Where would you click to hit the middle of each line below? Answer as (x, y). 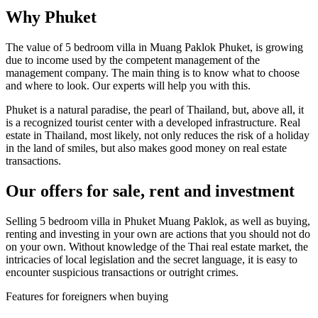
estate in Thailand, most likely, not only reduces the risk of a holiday (158, 135)
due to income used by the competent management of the (133, 60)
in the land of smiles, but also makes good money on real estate (146, 148)
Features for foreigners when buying (87, 296)
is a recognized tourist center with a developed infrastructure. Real (153, 122)
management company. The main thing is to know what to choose (153, 72)
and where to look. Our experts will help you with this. (128, 85)
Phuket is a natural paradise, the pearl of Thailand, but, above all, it (155, 109)
